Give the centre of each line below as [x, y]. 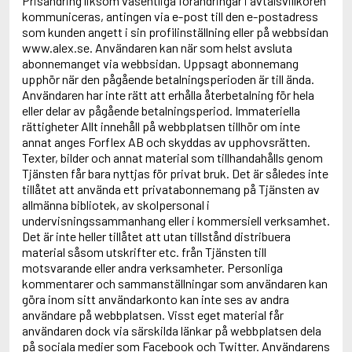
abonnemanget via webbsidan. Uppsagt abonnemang [160, 63]
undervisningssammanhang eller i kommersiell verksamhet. [176, 220]
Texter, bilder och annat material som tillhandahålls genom [172, 158]
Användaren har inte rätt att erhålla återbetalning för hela [168, 95]
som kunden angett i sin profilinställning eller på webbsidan [175, 32]
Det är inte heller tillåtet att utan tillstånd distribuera [156, 236]
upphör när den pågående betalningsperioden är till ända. [168, 79]
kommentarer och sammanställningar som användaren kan [175, 283]
